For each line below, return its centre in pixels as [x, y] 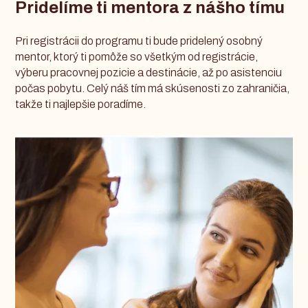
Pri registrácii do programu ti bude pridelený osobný [139, 41]
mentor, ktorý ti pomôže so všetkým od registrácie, [137, 56]
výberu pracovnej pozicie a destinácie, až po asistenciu [149, 72]
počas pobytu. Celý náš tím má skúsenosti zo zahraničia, [153, 88]
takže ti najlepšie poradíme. [81, 104]
